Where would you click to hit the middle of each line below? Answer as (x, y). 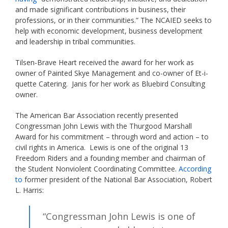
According (195, 169)
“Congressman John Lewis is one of (119, 217)
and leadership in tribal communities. (75, 42)
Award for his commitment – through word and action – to (112, 137)
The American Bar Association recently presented (97, 116)
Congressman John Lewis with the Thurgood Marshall (104, 126)
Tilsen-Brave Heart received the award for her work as (105, 63)
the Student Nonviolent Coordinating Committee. (97, 169)
